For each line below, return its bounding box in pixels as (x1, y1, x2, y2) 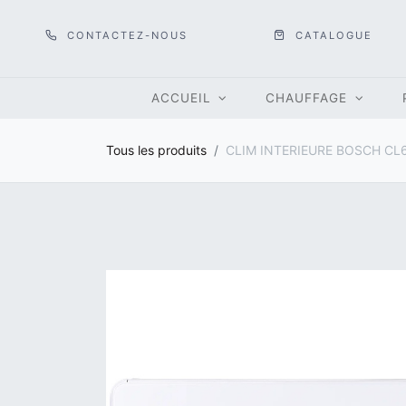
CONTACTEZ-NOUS (63, 28, 188, 42)
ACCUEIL (150, 90, 211, 105)
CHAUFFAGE (266, 90, 348, 105)
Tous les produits (106, 142, 207, 159)
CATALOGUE (291, 28, 372, 42)
